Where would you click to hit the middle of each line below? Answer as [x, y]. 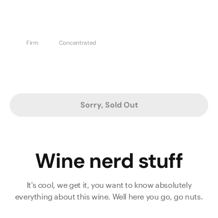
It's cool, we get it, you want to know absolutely [109, 184]
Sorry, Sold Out [109, 105]
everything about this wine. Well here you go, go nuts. [109, 196]
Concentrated [78, 43]
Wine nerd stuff [109, 161]
